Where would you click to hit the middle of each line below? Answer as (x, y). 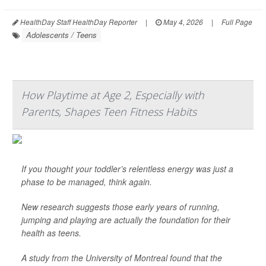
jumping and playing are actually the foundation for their (126, 220)
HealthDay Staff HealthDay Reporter (78, 22)
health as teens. (51, 233)
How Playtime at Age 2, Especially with (113, 95)
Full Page (237, 22)
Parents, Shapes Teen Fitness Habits (109, 112)
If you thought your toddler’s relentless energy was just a (127, 169)
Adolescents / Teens (61, 35)
